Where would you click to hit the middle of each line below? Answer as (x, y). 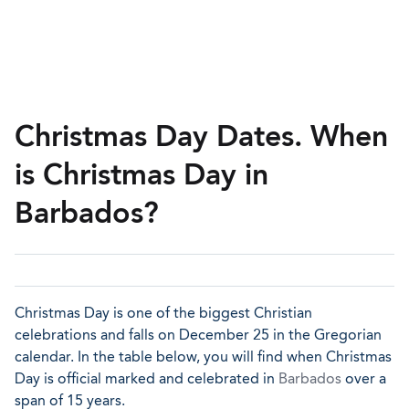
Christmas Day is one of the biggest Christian (163, 313)
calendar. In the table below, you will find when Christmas (203, 357)
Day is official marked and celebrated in (147, 378)
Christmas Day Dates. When (201, 136)
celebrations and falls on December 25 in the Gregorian (198, 335)
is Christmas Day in (142, 174)
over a (364, 378)
